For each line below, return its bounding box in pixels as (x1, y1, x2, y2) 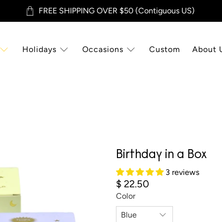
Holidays (22, 45, 56, 55)
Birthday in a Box (116, 149, 207, 162)
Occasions (82, 45, 123, 55)
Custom (149, 45, 180, 55)
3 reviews (166, 167, 199, 177)
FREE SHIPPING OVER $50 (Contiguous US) (39, 6, 195, 15)
